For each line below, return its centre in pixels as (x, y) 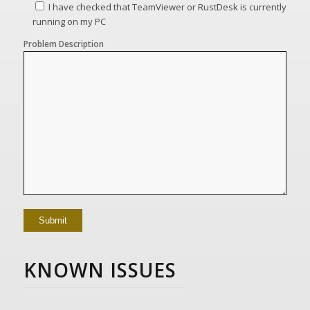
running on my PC (69, 21)
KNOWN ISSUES (100, 270)
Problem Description (63, 44)
